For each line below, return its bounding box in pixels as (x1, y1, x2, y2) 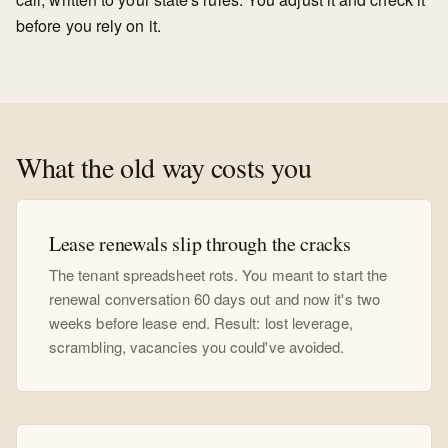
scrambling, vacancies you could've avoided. (49, 336, 345, 357)
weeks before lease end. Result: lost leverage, (49, 312, 353, 333)
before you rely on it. (16, 14, 161, 37)
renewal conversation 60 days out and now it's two (49, 288, 380, 309)
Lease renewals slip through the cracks (49, 230, 351, 257)
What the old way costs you (16, 148, 312, 186)
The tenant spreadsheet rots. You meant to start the (49, 264, 388, 285)
